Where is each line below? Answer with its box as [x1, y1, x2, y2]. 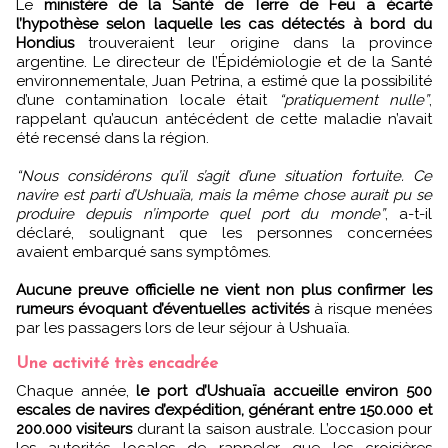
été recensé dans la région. [16, 128, 209, 147]
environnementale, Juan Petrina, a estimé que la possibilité [16, 71, 432, 90]
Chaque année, [27, 381, 137, 400]
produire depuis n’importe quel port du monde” [16, 204, 385, 223]
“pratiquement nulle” [278, 90, 430, 109]
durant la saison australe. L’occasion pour [132, 419, 433, 438]
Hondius [16, 33, 74, 52]
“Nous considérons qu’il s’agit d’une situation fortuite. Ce [16, 166, 432, 185]
